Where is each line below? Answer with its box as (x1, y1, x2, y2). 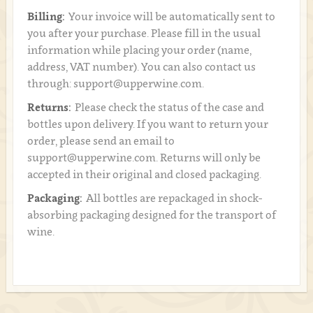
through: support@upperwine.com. (27, 77, 204, 90)
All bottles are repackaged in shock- (85, 191, 262, 205)
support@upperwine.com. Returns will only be (27, 151, 261, 164)
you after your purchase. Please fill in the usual (27, 27, 261, 40)
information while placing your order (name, (27, 43, 252, 57)
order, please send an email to (27, 134, 175, 147)
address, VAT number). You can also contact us (27, 60, 256, 73)
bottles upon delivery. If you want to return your (27, 117, 268, 131)
